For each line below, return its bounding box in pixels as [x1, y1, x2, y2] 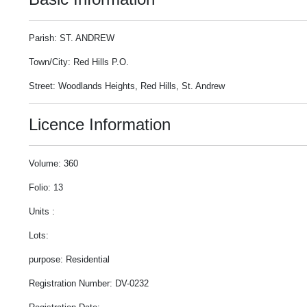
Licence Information [29, 115, 171, 134]
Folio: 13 [29, 182, 63, 193]
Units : [29, 206, 55, 217]
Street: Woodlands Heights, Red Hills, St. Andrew [29, 81, 225, 91]
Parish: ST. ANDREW [29, 33, 114, 43]
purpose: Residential [29, 254, 110, 265]
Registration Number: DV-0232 [29, 278, 149, 288]
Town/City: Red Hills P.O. [29, 57, 129, 67]
